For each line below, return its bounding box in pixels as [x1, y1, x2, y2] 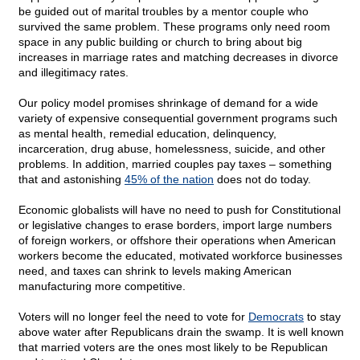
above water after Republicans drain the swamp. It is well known [18, 325, 344, 339]
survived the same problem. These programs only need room [18, 20, 330, 34]
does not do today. [214, 173, 311, 186]
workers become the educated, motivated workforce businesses [18, 249, 342, 263]
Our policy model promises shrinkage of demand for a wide [18, 96, 318, 110]
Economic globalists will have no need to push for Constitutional [18, 203, 341, 217]
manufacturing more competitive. [18, 280, 186, 293]
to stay [304, 310, 341, 324]
